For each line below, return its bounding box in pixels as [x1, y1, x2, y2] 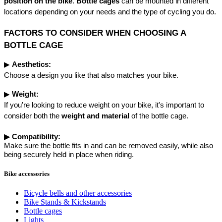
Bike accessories [4, 169, 50, 177]
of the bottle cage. [129, 112, 188, 120]
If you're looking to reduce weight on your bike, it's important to [4, 101, 204, 110]
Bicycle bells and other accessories [24, 189, 132, 198]
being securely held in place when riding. [4, 150, 134, 159]
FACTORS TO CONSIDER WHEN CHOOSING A [4, 28, 186, 38]
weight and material [61, 112, 129, 120]
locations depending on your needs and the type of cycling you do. [4, 7, 216, 16]
